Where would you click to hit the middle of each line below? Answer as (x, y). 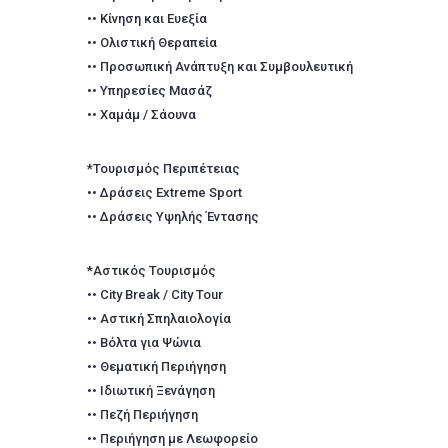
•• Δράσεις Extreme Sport (164, 192)
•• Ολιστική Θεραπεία (152, 42)
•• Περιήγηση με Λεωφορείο (172, 438)
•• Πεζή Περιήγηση (142, 414)
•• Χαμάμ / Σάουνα (141, 114)
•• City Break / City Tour (155, 294)
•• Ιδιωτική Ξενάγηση (151, 390)
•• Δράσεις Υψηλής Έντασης (173, 216)
